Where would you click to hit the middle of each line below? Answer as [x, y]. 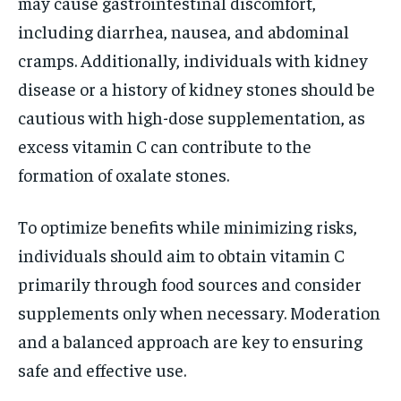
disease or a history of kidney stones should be [196, 88]
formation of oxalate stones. [124, 174]
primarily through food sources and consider [190, 283]
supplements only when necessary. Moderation [199, 311]
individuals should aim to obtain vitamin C [181, 254]
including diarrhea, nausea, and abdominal [183, 30]
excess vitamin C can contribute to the [165, 145]
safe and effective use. [102, 369]
